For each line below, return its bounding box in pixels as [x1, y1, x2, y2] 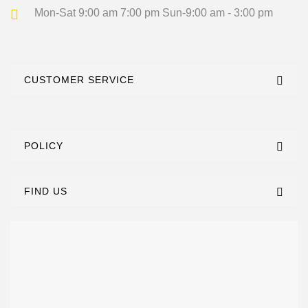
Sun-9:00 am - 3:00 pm [159, 6, 273, 19]
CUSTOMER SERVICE [24, 74, 134, 85]
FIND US [24, 185, 67, 197]
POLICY [24, 140, 63, 151]
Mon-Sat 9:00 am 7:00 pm [34, 6, 159, 19]
